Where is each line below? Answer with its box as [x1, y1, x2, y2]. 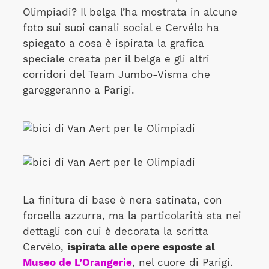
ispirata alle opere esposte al [67, 241, 215, 253]
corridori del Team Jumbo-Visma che [22, 69, 210, 80]
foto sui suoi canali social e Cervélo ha [22, 22, 219, 34]
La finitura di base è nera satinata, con [22, 195, 222, 206]
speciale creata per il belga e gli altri [22, 53, 210, 65]
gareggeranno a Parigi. [22, 85, 134, 96]
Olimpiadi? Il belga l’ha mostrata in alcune [22, 7, 237, 18]
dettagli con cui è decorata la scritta [22, 226, 208, 237]
